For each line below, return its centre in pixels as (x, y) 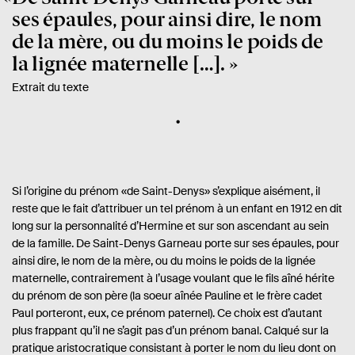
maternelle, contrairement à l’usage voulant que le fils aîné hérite (173, 279)
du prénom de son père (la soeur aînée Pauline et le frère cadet (167, 296)
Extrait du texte (50, 88)
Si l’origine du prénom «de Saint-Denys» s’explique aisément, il (166, 191)
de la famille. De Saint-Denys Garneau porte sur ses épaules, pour (176, 244)
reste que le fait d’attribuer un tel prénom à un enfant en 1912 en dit (177, 209)
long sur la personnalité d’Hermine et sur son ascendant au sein (170, 226)
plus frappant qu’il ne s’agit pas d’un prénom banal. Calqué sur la (170, 331)
